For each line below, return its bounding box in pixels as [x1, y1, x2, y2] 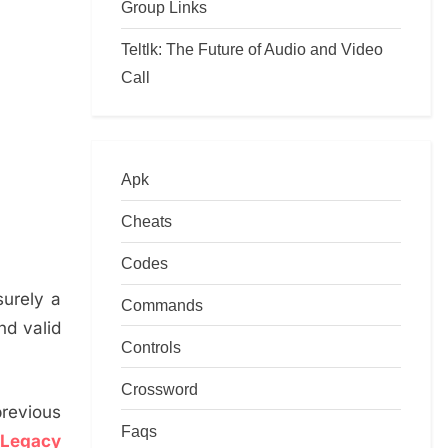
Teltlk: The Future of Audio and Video [121, 40, 383, 59]
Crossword [121, 379, 198, 398]
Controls [121, 337, 181, 356]
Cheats [121, 212, 172, 231]
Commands [121, 296, 203, 314]
